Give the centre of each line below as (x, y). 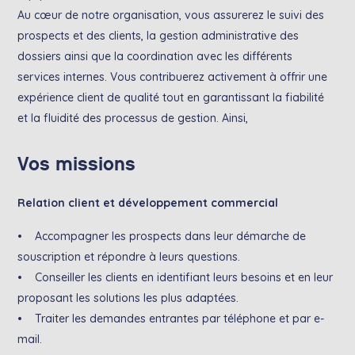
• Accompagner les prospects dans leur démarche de (162, 236)
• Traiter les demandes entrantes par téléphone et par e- (171, 319)
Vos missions (77, 164)
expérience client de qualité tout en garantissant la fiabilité (171, 97)
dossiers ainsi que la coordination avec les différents (155, 56)
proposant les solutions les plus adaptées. (128, 298)
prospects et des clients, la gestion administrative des (158, 36)
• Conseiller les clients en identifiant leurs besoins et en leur (176, 277)
